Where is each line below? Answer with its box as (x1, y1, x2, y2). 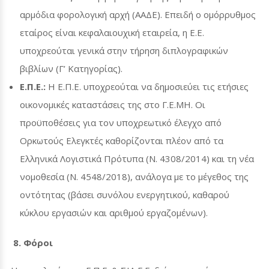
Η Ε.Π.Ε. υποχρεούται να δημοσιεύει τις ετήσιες (46, 80, 249, 92)
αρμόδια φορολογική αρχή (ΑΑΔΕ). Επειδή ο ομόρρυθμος (20, 8, 256, 20)
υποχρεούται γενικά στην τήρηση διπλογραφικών (20, 44, 228, 56)
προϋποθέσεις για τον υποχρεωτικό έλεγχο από (20, 116, 222, 128)
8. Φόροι (13, 236, 53, 249)
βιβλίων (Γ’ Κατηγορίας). (20, 62, 122, 74)
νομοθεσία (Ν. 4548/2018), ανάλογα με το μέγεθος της (20, 170, 249, 183)
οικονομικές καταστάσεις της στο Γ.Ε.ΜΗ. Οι (20, 98, 205, 110)
